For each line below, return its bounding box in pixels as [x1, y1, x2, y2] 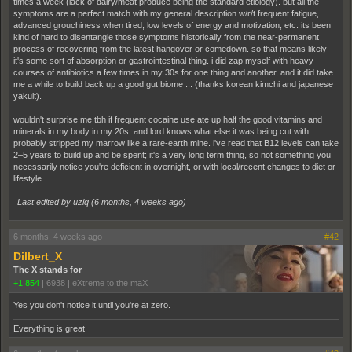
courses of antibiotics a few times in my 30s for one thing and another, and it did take [13, 67, 333, 77]
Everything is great [13, 323, 85, 333]
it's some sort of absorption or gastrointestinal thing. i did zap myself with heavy [13, 55, 313, 65]
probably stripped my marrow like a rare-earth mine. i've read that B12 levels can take [13, 137, 339, 148]
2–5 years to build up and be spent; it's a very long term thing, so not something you [13, 149, 331, 159]
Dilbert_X [13, 249, 62, 262]
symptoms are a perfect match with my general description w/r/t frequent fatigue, [13, 8, 319, 18]
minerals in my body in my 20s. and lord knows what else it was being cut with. [13, 126, 311, 136]
